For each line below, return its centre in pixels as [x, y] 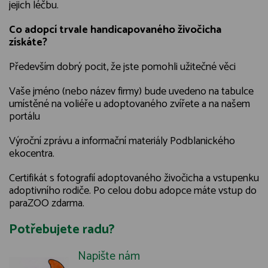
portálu [25, 117]
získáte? [28, 42]
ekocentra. [32, 154]
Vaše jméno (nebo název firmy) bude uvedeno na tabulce [131, 92]
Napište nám [109, 256]
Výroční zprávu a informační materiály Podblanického [122, 141]
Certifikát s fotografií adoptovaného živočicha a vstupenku [134, 178]
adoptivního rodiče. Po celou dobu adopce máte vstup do [133, 191]
